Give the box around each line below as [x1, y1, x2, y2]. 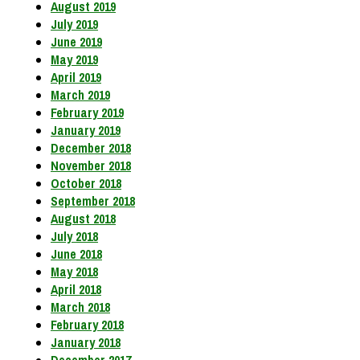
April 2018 [51, 280, 101, 299]
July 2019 [51, 15, 98, 34]
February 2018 [51, 316, 124, 334]
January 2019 [51, 121, 121, 140]
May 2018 [51, 263, 98, 281]
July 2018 [51, 227, 98, 246]
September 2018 [51, 192, 135, 211]
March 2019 [51, 86, 110, 104]
